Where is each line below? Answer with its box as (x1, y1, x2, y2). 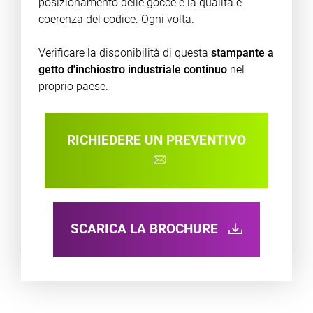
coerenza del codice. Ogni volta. (38, 13, 194, 26)
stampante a (210, 46, 274, 59)
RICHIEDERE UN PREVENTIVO (67, 132, 246, 148)
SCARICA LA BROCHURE (71, 220, 221, 237)
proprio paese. (38, 80, 108, 93)
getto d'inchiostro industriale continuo (38, 63, 230, 76)
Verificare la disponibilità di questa (38, 46, 211, 59)
